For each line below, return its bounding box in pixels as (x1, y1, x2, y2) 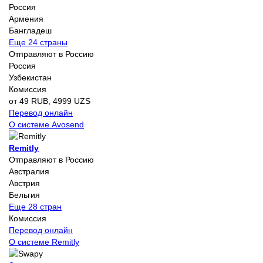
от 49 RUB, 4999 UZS (9, 96, 90, 106)
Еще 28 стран (9, 201, 62, 211)
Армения (9, 14, 43, 23)
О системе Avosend (9, 119, 84, 129)
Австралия (9, 166, 49, 176)
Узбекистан (9, 72, 52, 82)
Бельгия (9, 190, 40, 200)
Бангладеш (9, 25, 52, 35)
